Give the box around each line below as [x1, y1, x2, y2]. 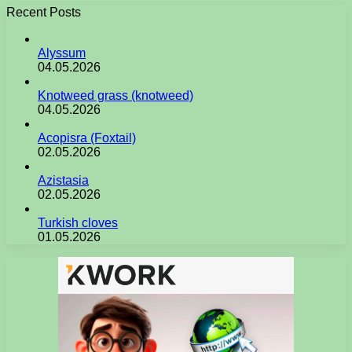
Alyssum [38, 46, 86, 60]
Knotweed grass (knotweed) [38, 88, 193, 102]
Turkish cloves [38, 215, 118, 229]
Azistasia [38, 173, 89, 187]
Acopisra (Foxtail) [38, 130, 136, 145]
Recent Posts [6, 5, 81, 19]
